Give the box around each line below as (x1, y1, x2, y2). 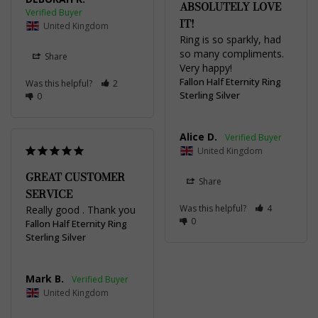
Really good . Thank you (26, 202, 136, 216)
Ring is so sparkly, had (179, 32, 281, 46)
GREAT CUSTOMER (26, 168, 125, 185)
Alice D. (179, 129, 217, 143)
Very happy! (179, 60, 232, 75)
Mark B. (26, 271, 64, 285)
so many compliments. (179, 46, 284, 60)
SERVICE (26, 185, 72, 202)
